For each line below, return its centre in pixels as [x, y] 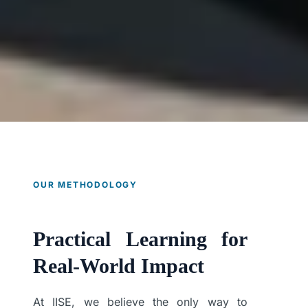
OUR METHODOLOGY [85, 184]
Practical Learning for [140, 239]
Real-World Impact [119, 265]
